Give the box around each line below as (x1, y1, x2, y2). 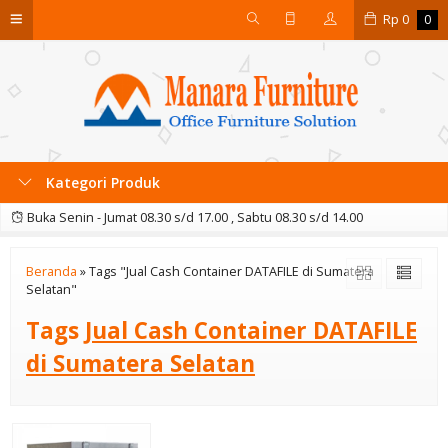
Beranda (26, 263, 77, 280)
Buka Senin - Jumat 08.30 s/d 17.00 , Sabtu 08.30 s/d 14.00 (24, 209, 363, 226)
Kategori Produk (42, 173, 160, 192)
